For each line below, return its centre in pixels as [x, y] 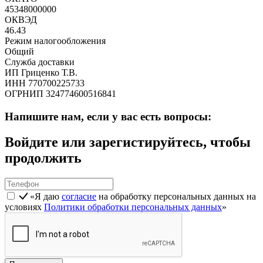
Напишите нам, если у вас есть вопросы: [108, 116]
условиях [24, 207]
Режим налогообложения [55, 41]
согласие [79, 197]
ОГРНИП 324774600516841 [60, 93]
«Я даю [46, 197]
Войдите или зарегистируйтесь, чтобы [128, 142]
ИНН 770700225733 [45, 83]
